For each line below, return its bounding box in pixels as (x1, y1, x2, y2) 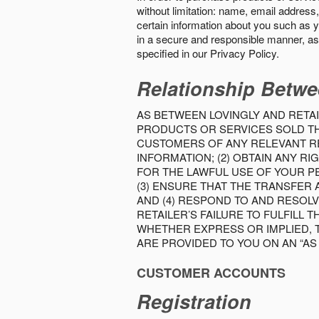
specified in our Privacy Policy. (137, 46, 279, 61)
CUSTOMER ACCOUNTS (137, 263, 286, 282)
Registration (137, 288, 251, 315)
